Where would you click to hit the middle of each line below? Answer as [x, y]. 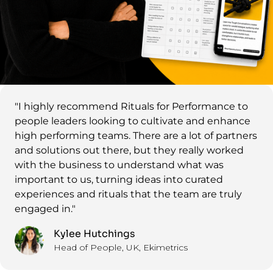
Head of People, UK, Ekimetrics [121, 248]
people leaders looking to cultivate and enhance [133, 121]
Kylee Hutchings [94, 234]
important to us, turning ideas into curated [119, 179]
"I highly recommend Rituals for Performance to [131, 106]
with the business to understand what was [119, 165]
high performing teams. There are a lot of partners [136, 135]
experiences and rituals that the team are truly [128, 194]
